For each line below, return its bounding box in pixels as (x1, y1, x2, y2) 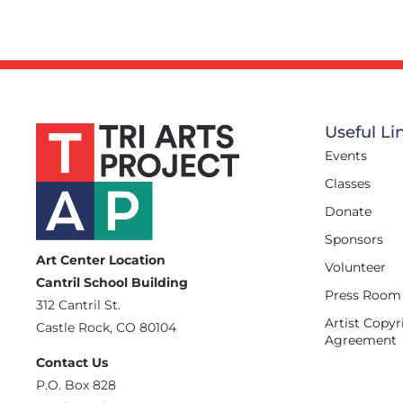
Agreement (325, 332, 397, 349)
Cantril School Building (36, 273, 188, 291)
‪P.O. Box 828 (36, 376, 116, 393)
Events (325, 148, 367, 165)
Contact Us (36, 354, 108, 371)
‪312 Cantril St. (36, 296, 121, 313)
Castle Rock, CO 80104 (36, 318, 176, 336)
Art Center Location (36, 251, 166, 268)
